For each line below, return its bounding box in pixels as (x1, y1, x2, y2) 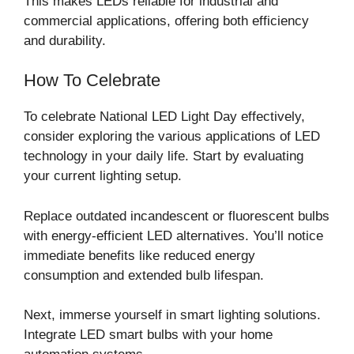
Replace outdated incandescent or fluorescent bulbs (24, 208, 330, 224)
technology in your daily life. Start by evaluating (24, 149, 303, 164)
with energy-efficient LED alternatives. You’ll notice (24, 228, 323, 243)
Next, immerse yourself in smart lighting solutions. (24, 307, 321, 323)
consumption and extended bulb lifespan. (24, 267, 264, 283)
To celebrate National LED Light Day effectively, (24, 109, 305, 125)
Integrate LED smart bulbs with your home (24, 327, 273, 343)
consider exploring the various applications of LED (24, 129, 320, 145)
